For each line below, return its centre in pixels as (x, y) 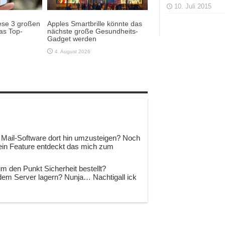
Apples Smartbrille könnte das (95, 23)
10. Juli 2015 (193, 6)
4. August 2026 (73, 51)
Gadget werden (72, 38)
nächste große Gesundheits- (93, 31)
